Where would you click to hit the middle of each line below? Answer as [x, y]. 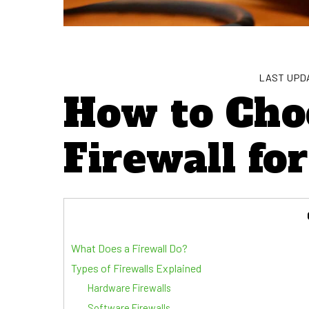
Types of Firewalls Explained [136, 268]
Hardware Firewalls [129, 287]
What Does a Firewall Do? [129, 248]
